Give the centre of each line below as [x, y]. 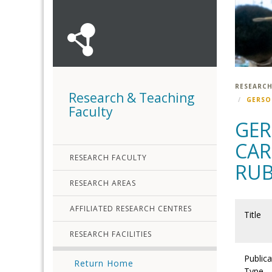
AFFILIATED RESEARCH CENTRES [131, 209]
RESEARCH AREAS [103, 183]
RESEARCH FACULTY [108, 158]
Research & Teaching [131, 98]
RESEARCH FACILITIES [111, 234]
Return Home [104, 263]
